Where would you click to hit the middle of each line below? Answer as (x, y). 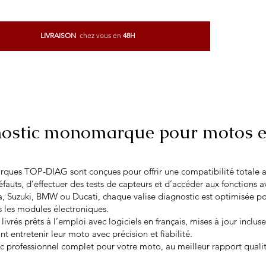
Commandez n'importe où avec (77, 57)
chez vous (94, 35)
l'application (153, 57)
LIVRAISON (59, 35)
